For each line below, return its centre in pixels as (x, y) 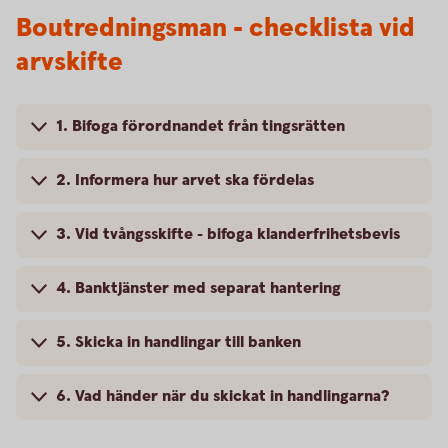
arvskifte (69, 62)
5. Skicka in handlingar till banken (178, 342)
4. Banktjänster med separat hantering (198, 288)
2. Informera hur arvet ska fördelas (185, 180)
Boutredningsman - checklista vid (215, 28)
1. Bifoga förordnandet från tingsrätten (200, 126)
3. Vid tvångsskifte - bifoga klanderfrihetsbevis (228, 234)
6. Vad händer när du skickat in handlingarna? (222, 396)
